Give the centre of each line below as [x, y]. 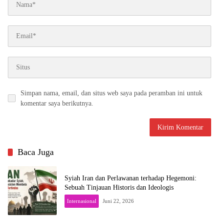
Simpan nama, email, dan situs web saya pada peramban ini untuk [111, 93]
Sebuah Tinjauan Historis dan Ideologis [119, 187]
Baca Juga [36, 152]
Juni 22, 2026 [118, 201]
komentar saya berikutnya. [57, 103]
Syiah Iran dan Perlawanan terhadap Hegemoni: [131, 178]
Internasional [82, 201]
